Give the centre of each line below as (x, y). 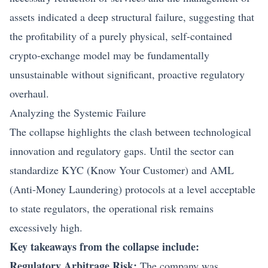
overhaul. (29, 93)
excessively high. (46, 227)
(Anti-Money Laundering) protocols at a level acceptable (133, 189)
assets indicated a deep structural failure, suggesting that (132, 16)
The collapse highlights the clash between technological (130, 131)
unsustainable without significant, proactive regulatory (127, 74)
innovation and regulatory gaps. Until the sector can (122, 150)
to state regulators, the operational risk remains (112, 208)
